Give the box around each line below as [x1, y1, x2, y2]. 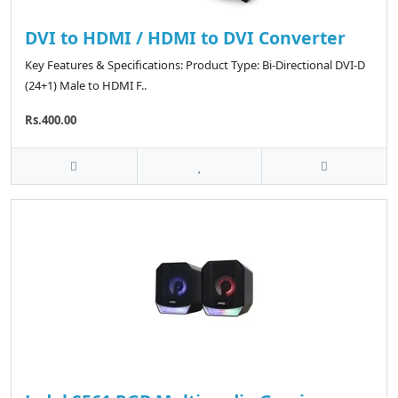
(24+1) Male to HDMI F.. [25, 77, 147, 93]
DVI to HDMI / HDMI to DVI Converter [25, 26, 346, 50]
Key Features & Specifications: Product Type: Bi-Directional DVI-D [25, 57, 365, 73]
